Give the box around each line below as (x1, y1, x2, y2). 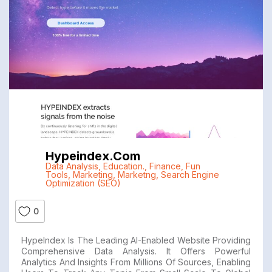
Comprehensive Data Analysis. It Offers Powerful (21, 246, 251, 257)
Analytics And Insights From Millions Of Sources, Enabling (21, 257, 251, 268)
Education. (103, 161, 144, 172)
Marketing (72, 169, 113, 180)
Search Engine (160, 169, 219, 180)
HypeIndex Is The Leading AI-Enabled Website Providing (21, 235, 251, 246)
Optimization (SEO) (45, 178, 121, 189)
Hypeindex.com (45, 149, 140, 164)
